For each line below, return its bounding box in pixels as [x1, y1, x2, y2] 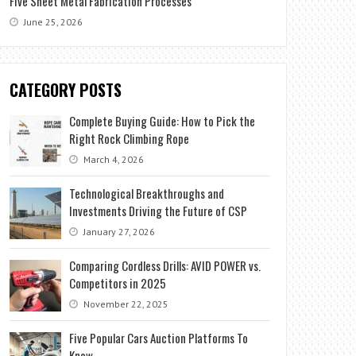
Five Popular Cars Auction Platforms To [69, 329, 249, 347]
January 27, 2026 [81, 226, 156, 238]
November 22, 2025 [81, 298, 169, 311]
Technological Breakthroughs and [69, 184, 225, 203]
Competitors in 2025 [69, 274, 167, 292]
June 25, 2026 [21, 16, 83, 29]
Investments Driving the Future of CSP [69, 202, 248, 220]
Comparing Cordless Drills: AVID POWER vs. [69, 257, 261, 275]
